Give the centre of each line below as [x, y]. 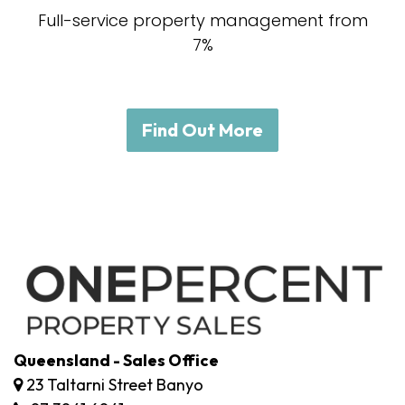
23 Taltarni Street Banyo [113, 384]
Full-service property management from [202, 20]
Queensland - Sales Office [116, 360]
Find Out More [202, 130]
